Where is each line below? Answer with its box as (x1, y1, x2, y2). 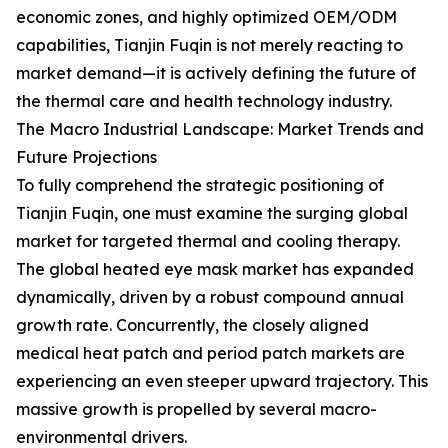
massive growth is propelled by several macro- (16, 399, 377, 419)
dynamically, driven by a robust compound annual (16, 287, 404, 307)
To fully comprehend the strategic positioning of (16, 175, 384, 195)
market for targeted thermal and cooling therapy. (16, 231, 400, 251)
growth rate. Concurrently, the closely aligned (16, 315, 369, 335)
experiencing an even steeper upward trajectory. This (16, 371, 428, 391)
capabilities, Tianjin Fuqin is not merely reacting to (16, 35, 403, 55)
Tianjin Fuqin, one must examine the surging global (16, 203, 408, 223)
